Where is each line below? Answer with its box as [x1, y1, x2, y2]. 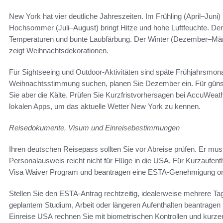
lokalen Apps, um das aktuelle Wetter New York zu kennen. [9, 102, 201, 111]
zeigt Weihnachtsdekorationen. [9, 46, 109, 55]
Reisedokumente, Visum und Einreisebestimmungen [9, 123, 180, 132]
